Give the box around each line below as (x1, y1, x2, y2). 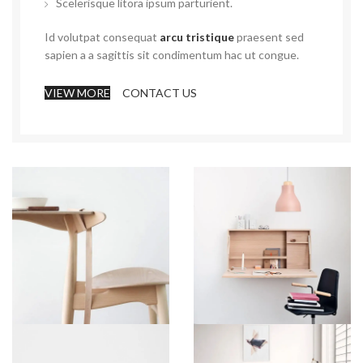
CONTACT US (122, 86, 197, 100)
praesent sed (234, 30, 304, 44)
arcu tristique (160, 30, 234, 44)
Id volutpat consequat (45, 30, 160, 44)
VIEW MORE (45, 86, 110, 100)
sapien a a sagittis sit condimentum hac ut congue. (45, 48, 299, 62)
